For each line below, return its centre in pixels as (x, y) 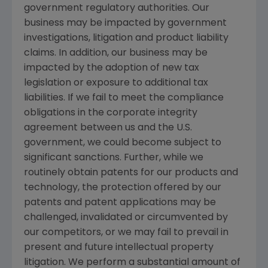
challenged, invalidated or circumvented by (126, 217)
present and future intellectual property (119, 247)
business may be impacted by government (125, 23)
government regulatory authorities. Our (117, 8)
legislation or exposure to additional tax (116, 83)
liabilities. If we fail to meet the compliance (124, 98)
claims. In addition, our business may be (116, 53)
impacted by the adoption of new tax (112, 68)
